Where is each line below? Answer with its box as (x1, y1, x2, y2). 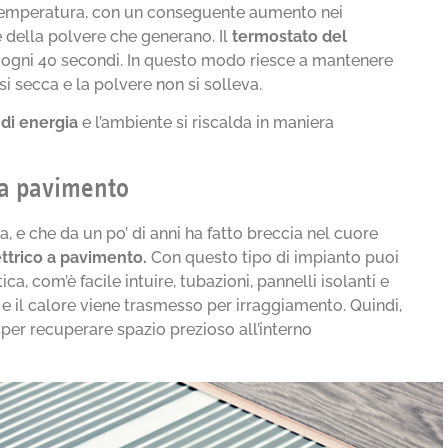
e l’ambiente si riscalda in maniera (78, 112, 335, 132)
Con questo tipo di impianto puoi (147, 248, 400, 268)
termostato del (232, 26, 348, 46)
